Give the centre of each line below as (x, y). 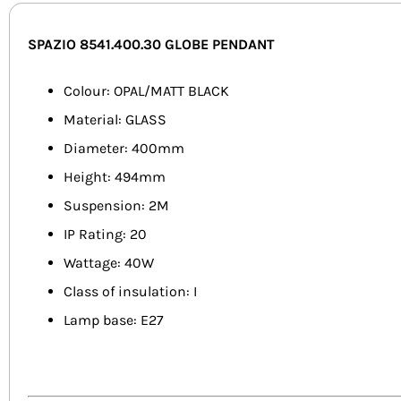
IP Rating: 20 (105, 235)
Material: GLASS (115, 120)
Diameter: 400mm (124, 149)
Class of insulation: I (130, 292)
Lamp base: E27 (114, 320)
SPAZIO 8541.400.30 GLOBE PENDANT (151, 45)
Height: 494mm (115, 177)
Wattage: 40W (109, 263)
